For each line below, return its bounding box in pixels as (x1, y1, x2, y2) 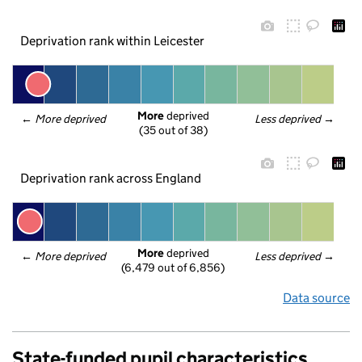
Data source (283, 290, 350, 305)
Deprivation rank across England (19, 170, 201, 186)
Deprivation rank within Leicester (19, 32, 204, 48)
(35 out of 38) (139, 123, 208, 138)
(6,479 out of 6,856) (121, 260, 225, 276)
